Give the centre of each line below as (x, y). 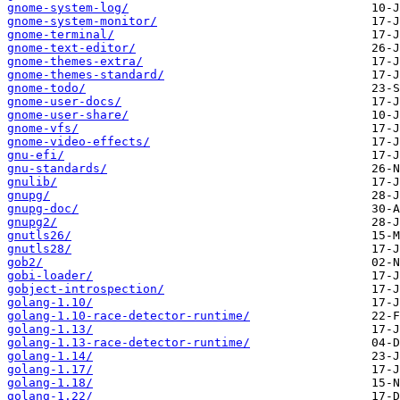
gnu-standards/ (57, 169)
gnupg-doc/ (43, 209)
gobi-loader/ (50, 276)
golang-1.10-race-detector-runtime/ (129, 316)
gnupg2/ (32, 222)
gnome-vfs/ (43, 129)
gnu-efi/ (36, 155)
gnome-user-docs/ (64, 102)
